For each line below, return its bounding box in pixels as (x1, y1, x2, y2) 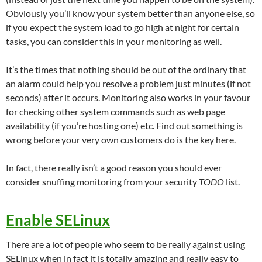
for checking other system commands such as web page (6, 105, 225, 117)
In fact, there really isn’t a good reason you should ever (6, 161, 222, 173)
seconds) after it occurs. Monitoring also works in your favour (6, 91, 250, 103)
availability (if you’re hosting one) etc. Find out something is (6, 119, 243, 131)
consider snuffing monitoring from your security (6, 175, 199, 187)
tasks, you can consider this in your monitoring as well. (6, 35, 222, 47)
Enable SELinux (6, 210, 110, 229)
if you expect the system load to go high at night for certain (6, 21, 239, 33)
